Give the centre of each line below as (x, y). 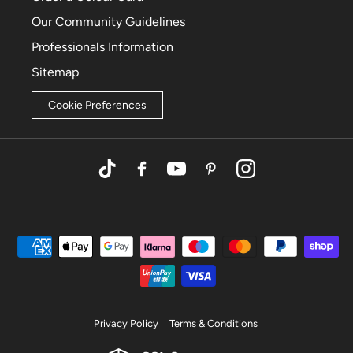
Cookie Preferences (97, 106)
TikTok (124, 176)
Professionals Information (102, 47)
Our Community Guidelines (108, 22)
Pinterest (235, 176)
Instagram (272, 176)
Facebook (168, 176)
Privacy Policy (126, 324)
